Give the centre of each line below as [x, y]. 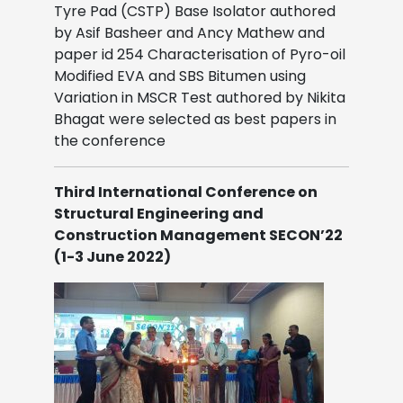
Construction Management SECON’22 [198, 235]
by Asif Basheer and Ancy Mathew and [189, 32]
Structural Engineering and [159, 213]
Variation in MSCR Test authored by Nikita [200, 97]
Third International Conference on [186, 192]
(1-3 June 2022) [112, 256]
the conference [112, 140]
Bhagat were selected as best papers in [195, 119]
